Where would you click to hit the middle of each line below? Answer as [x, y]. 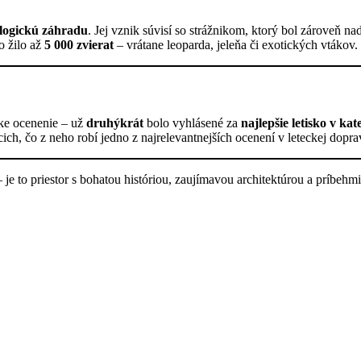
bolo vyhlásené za [192, 122]
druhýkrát [115, 122]
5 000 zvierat [79, 45]
